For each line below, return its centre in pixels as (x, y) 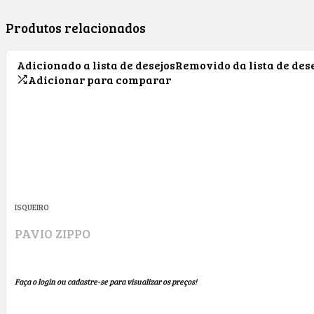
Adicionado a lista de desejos (96, 64)
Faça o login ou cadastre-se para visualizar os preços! (106, 282)
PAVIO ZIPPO (53, 233)
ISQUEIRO (32, 207)
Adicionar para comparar (100, 79)
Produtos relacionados (76, 27)
